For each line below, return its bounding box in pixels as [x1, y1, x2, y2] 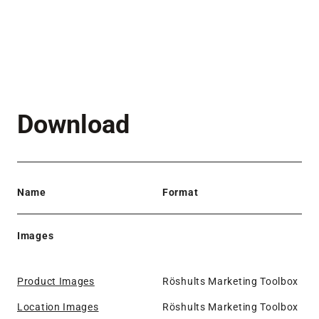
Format [162, 186, 199, 198]
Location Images [17, 300, 99, 313]
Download [17, 109, 130, 140]
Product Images [17, 275, 95, 287]
